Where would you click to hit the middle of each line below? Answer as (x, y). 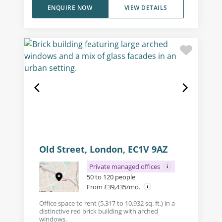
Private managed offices (125, 166)
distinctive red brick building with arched (98, 211)
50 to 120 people (111, 177)
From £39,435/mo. (114, 187)
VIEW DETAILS (146, 8)
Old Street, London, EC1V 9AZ (103, 149)
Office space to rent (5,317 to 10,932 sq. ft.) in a (107, 203)
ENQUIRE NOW (70, 8)
